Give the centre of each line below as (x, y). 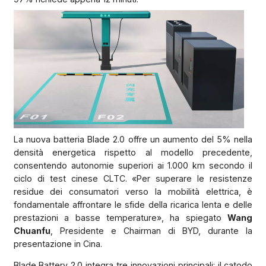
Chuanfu (32, 230)
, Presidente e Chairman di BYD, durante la (151, 230)
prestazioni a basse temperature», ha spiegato (121, 217)
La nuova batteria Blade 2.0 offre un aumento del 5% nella (133, 139)
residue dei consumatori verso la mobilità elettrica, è (133, 191)
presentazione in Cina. (58, 243)
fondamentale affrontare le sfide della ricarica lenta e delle (133, 204)
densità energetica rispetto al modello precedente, (133, 152)
